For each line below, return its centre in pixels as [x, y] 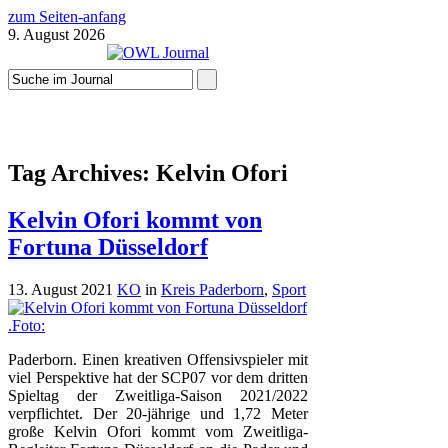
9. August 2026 [56, 34]
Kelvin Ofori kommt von [135, 219]
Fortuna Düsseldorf [108, 246]
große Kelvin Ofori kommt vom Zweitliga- [158, 431]
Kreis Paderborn [212, 289]
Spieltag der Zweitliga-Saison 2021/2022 [158, 395]
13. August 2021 [60, 289]
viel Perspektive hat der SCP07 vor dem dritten [158, 377]
